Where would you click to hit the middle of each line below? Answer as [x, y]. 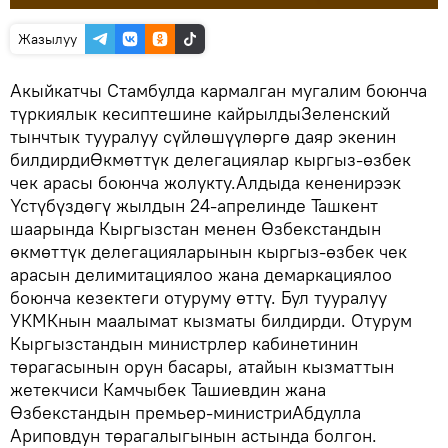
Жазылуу [47, 39]
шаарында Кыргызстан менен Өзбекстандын [195, 228]
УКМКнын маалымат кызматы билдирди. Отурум [211, 320]
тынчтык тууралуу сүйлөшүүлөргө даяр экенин [203, 136]
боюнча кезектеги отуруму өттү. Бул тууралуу [198, 297]
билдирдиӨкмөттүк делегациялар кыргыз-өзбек [210, 159]
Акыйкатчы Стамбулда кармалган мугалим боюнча [218, 90]
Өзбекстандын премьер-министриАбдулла [185, 412]
